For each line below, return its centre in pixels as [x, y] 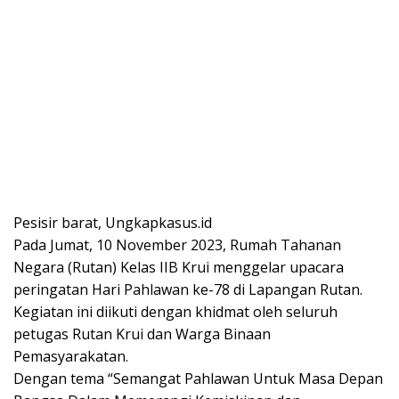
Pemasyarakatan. [71, 356]
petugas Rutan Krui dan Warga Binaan [142, 334]
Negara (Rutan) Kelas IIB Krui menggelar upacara [179, 267]
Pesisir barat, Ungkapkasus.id [113, 222]
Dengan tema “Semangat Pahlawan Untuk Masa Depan [198, 378]
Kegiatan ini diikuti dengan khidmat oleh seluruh [175, 311]
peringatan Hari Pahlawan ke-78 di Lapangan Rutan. [188, 289]
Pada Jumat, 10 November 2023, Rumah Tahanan [177, 244]
